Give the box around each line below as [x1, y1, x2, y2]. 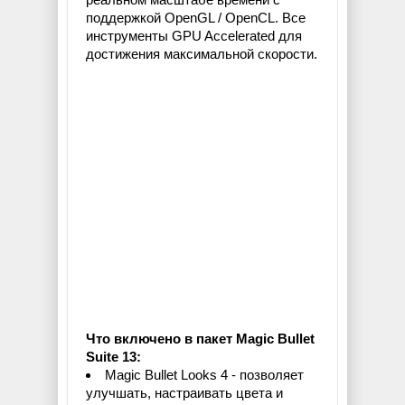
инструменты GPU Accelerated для [86, 28, 302, 44]
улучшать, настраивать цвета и [86, 385, 283, 401]
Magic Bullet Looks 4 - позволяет [105, 367, 304, 383]
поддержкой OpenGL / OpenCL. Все [86, 10, 306, 26]
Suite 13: [86, 349, 141, 365]
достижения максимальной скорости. [86, 46, 317, 62]
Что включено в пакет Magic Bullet [86, 331, 315, 347]
